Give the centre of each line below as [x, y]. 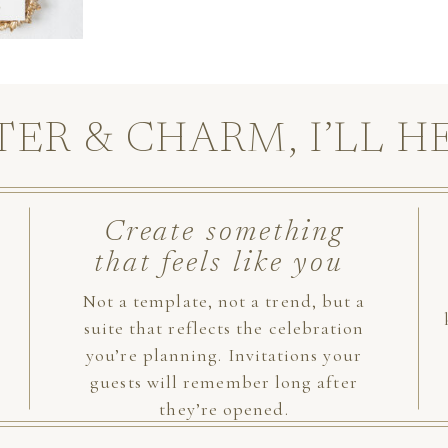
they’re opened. [224, 409]
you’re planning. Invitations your [224, 355]
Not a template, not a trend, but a [224, 301]
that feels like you [224, 264]
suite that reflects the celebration [224, 328]
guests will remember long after [224, 382]
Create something [224, 233]
